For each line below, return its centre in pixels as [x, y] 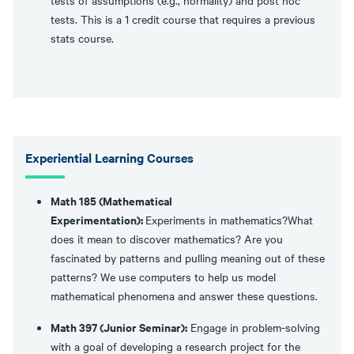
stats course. [82, 38]
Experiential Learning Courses [109, 157]
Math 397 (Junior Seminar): [119, 327]
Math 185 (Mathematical [111, 200]
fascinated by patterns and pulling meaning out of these [188, 258]
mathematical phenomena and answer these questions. [186, 296]
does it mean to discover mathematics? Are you [167, 239]
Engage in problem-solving [254, 327]
